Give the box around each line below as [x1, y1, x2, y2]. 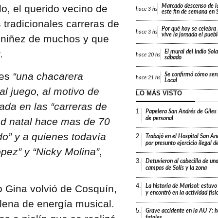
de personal [145, 115, 173, 122]
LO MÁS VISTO [135, 90, 182, 97]
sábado [164, 54, 182, 61]
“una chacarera [9, 70, 83, 82]
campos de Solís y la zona [145, 165, 207, 171]
